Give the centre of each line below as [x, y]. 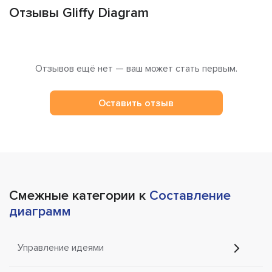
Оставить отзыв [136, 103]
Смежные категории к [79, 196]
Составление [190, 196]
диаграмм [40, 212]
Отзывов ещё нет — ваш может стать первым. [136, 69]
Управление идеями [61, 248]
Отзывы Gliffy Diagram [79, 13]
